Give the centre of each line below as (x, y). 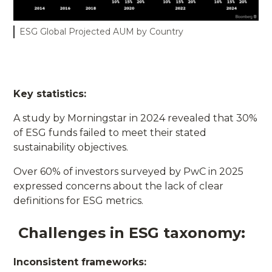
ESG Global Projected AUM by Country (102, 31)
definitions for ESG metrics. (79, 200)
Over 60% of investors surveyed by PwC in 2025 (129, 171)
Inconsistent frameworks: (80, 262)
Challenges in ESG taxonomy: (132, 233)
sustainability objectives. (71, 147)
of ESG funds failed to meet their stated (110, 132)
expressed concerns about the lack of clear (119, 186)
